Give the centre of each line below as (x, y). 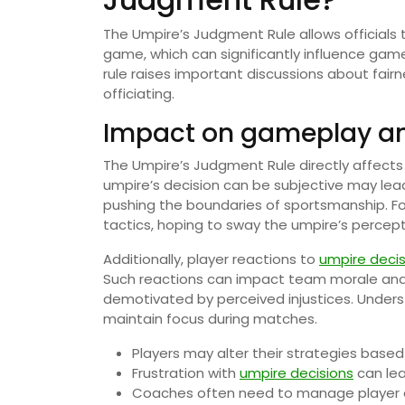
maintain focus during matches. (210, 318)
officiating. (139, 93)
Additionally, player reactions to (211, 259)
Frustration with (186, 372)
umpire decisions (297, 372)
